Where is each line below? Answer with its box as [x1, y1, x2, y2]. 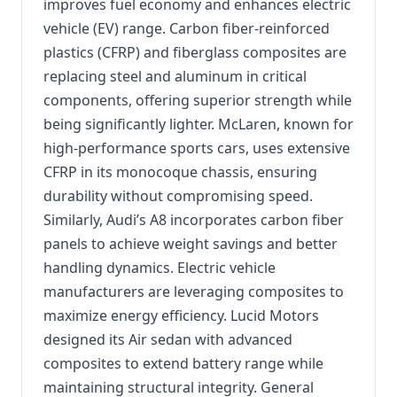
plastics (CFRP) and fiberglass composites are [43, 43, 346, 62]
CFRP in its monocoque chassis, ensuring [43, 162, 317, 182]
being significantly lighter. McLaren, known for [43, 114, 354, 134]
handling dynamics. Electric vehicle [43, 258, 276, 277]
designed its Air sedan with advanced [43, 330, 292, 349]
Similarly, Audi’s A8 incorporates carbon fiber [43, 210, 344, 230]
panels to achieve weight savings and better [43, 234, 338, 253]
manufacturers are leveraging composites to [43, 282, 344, 301]
